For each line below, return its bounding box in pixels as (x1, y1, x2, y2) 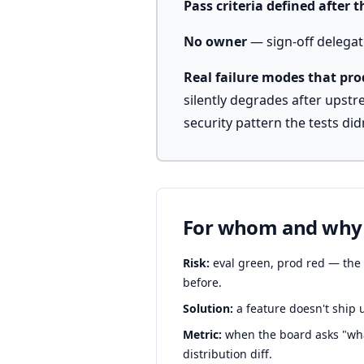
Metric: (183, 327, 222, 342)
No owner (184, 32, 247, 50)
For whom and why (183, 214, 362, 240)
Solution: (183, 301, 233, 316)
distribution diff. (183, 346, 272, 362)
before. (183, 275, 222, 290)
